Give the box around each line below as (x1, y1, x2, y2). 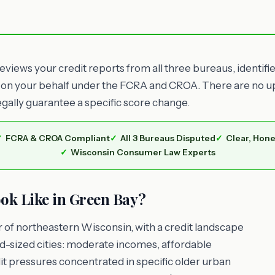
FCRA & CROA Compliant (5, 133, 110, 143)
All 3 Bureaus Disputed (120, 133, 215, 143)
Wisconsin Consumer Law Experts (70, 147, 215, 157)
